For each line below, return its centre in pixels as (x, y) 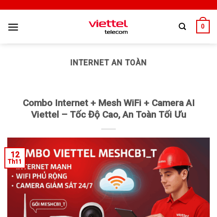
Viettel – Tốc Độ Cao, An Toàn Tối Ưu (108, 115)
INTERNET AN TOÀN (108, 63)
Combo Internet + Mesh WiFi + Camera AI (108, 103)
